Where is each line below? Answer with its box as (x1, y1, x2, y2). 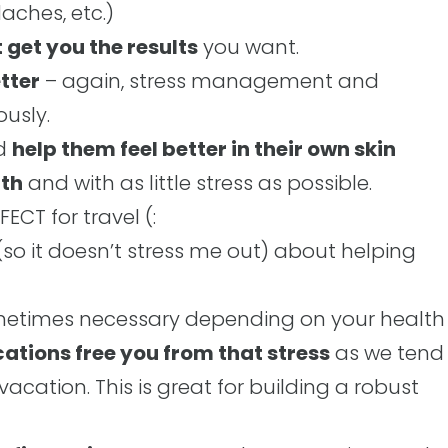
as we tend (330, 339, 444, 367)
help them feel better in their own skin (12, 135, 396, 163)
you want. (198, 33, 299, 61)
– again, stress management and (40, 67, 379, 95)
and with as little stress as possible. (23, 169, 372, 197)
